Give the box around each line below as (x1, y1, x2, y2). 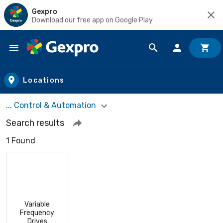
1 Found (6, 135, 35, 145)
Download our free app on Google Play (32, 15, 153, 24)
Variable (24, 200, 50, 209)
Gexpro (32, 7, 57, 16)
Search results (6, 117, 64, 128)
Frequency (20, 208, 54, 217)
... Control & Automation (6, 101, 98, 110)
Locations (23, 76, 65, 85)
